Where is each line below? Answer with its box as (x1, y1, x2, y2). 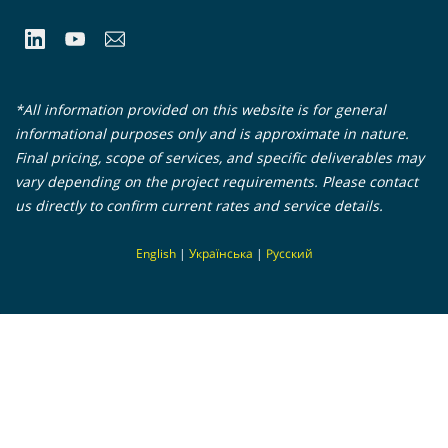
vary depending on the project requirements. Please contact (15, 171, 418, 191)
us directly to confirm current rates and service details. (15, 195, 383, 215)
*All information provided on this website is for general (15, 99, 386, 119)
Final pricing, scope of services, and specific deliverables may (15, 147, 424, 167)
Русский (265, 244, 313, 262)
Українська (188, 244, 253, 262)
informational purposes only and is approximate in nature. (15, 123, 409, 143)
